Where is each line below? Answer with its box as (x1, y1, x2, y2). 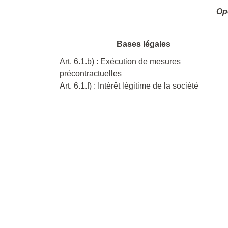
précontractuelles (60, 69, 122, 78)
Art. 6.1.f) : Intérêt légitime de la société (60, 81, 198, 90)
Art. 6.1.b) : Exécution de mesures (60, 56, 181, 66)
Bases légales (117, 39, 170, 48)
